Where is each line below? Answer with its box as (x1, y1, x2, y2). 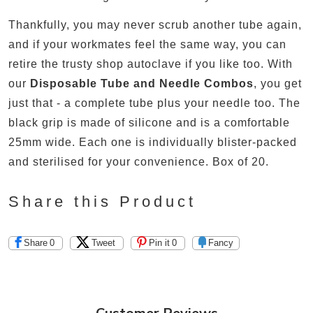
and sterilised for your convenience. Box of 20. (8, 156, 269, 168)
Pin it (149, 238, 170, 249)
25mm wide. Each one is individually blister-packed (8, 136, 297, 149)
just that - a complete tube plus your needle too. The (8, 97, 300, 110)
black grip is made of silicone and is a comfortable (8, 117, 290, 129)
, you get (254, 78, 302, 90)
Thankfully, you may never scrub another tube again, (8, 19, 302, 31)
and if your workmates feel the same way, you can (8, 38, 286, 51)
